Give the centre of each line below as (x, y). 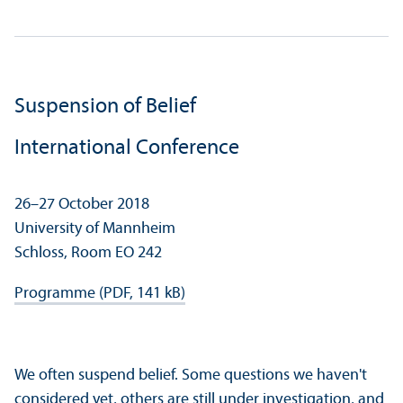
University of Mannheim (95, 229)
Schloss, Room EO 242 (88, 254)
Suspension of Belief (105, 107)
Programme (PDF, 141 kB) (100, 294)
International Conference (127, 149)
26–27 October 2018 (82, 205)
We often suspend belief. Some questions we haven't (191, 376)
